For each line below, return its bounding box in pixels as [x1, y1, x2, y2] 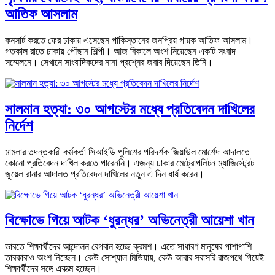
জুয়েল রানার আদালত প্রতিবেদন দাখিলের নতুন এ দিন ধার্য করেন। [5, 168, 204, 179]
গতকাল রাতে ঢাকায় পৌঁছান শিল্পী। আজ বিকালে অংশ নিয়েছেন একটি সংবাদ [5, 45, 236, 56]
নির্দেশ [5, 117, 33, 134]
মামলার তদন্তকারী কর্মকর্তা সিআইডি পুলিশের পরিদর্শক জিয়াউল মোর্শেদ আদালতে [5, 146, 250, 157]
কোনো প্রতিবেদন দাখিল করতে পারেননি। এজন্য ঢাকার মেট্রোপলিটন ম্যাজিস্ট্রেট [5, 157, 254, 168]
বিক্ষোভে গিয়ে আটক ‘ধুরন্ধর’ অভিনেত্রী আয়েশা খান [5, 212, 254, 229]
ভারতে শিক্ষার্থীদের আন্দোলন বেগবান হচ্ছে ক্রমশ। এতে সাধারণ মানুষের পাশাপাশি [5, 241, 252, 252]
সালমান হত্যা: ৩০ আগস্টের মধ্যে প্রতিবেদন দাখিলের [5, 101, 255, 117]
